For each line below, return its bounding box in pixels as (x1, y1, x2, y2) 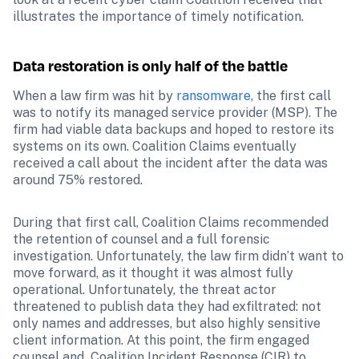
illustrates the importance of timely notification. (13, 9, 304, 24)
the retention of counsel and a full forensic (13, 232, 270, 247)
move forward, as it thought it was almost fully (13, 265, 293, 280)
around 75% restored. (13, 172, 143, 188)
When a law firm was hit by (13, 88, 176, 103)
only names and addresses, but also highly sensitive (13, 316, 321, 331)
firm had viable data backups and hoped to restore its (13, 122, 334, 137)
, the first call (251, 88, 331, 103)
